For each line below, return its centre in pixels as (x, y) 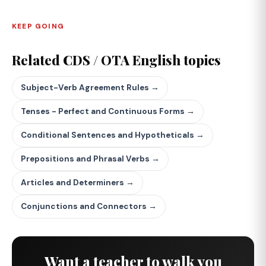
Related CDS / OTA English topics (116, 60)
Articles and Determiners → (77, 183)
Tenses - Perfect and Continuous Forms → (108, 111)
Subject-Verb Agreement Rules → (90, 88)
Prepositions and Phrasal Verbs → (90, 159)
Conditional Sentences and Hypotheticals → (113, 135)
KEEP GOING (38, 26)
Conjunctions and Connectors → (89, 206)
